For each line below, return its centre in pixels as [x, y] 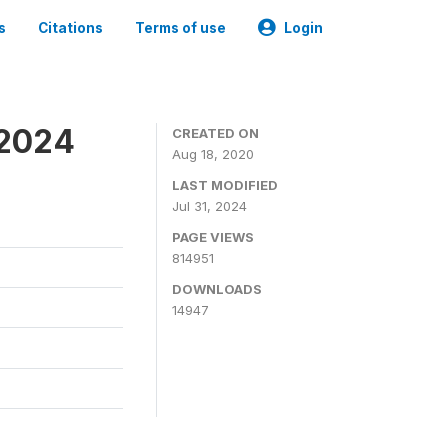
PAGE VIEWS [213, 237]
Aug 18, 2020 [213, 154]
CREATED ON [215, 133]
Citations [70, 28]
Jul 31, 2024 [209, 206]
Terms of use [180, 28]
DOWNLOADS [217, 289]
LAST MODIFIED [225, 185]
